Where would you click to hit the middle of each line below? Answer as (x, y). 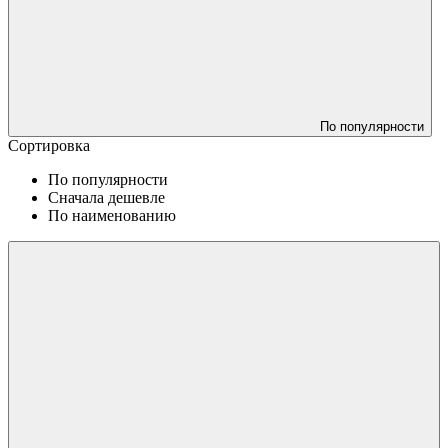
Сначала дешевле (106, 197)
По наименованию (112, 215)
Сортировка (49, 145)
